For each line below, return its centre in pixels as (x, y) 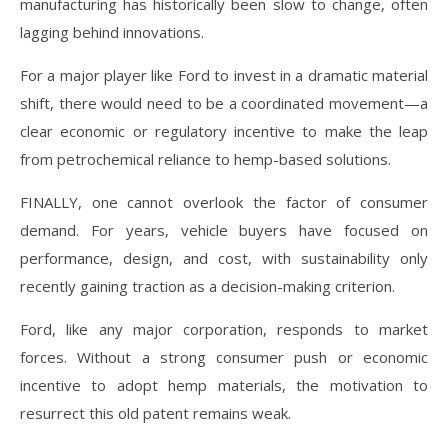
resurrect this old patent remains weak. (155, 412)
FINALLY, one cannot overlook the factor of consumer (224, 201)
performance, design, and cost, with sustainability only (224, 257)
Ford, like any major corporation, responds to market (224, 328)
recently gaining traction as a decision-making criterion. (207, 285)
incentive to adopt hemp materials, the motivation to (224, 384)
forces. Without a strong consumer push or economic (224, 356)
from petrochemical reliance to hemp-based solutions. (205, 158)
